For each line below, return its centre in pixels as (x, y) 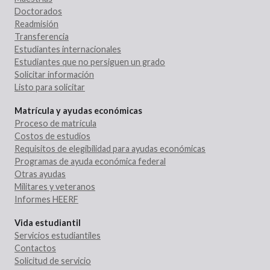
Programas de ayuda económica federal (90, 161)
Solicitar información (54, 74)
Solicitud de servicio (53, 260)
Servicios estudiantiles (58, 235)
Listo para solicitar (50, 87)
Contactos (35, 248)
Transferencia (42, 36)
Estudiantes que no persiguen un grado (90, 61)
